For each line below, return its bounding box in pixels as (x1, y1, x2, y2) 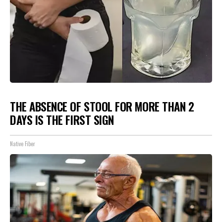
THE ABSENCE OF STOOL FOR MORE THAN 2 (10, 98, 194, 115)
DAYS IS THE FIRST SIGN (10, 111, 114, 128)
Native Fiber (10, 140, 35, 148)
